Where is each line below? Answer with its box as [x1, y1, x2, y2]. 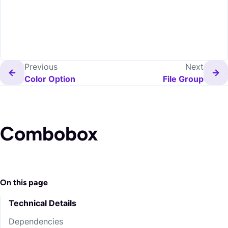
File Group [163, 74, 204, 84]
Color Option [24, 74, 75, 84]
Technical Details [9, 198, 76, 209]
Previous [24, 62, 58, 72]
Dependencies [9, 216, 63, 227]
